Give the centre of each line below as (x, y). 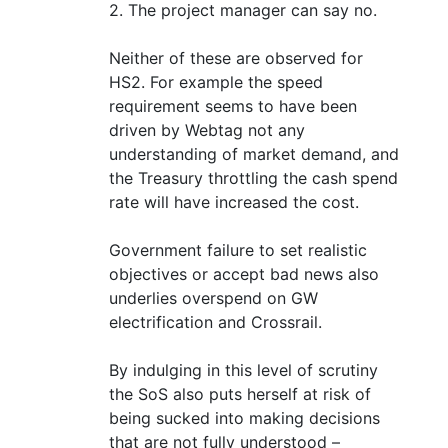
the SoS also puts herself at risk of (240, 394)
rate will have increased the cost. (234, 202)
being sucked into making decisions (244, 418)
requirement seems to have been (233, 106)
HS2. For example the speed (216, 82)
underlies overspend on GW (213, 298)
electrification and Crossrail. (215, 322)
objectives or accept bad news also (244, 274)
